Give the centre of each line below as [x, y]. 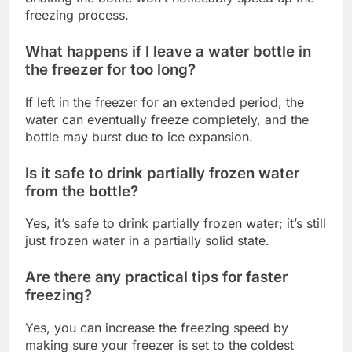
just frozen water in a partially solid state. [147, 241]
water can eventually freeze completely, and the [167, 119]
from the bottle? [82, 191]
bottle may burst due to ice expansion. [139, 136]
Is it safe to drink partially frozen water [162, 173]
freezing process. [77, 15]
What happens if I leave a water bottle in [168, 51]
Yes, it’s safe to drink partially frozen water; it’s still [176, 224]
